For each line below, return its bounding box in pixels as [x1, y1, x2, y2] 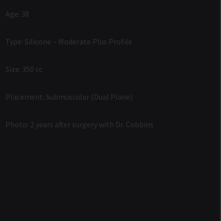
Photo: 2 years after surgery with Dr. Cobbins [5, 119, 153, 129]
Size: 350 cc [5, 64, 42, 74]
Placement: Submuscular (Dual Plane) [5, 92, 133, 102]
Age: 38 [5, 9, 29, 19]
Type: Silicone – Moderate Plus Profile [5, 37, 132, 46]
